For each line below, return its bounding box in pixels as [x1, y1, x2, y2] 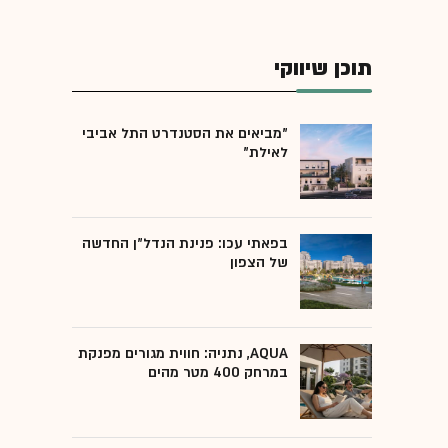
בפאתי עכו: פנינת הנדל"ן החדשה [82, 233, 288, 253]
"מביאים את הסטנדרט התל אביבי [82, 123, 288, 143]
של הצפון [230, 252, 288, 272]
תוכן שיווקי [274, 53, 372, 83]
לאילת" [243, 142, 288, 162]
